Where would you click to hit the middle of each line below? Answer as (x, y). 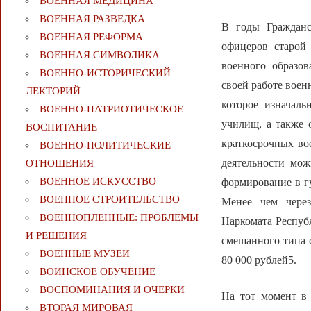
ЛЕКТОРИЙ (53, 91)
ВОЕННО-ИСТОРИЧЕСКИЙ (105, 73)
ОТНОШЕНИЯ (59, 163)
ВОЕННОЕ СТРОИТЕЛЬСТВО (109, 200)
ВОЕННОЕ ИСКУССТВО (98, 182)
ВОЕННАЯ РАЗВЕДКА (92, 19)
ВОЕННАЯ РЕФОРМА (91, 37)
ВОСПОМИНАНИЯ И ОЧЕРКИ (112, 290)
